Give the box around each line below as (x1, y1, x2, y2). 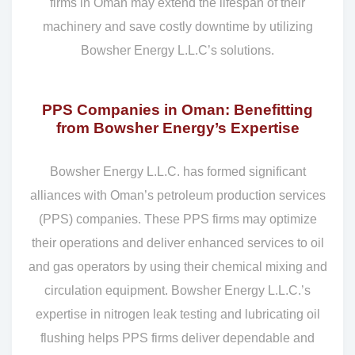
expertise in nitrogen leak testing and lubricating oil (35, 307, 320, 322)
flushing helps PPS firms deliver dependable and (40, 331, 315, 345)
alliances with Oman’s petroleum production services (29, 189, 326, 203)
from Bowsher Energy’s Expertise (55, 120, 300, 137)
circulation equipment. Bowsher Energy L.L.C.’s (44, 284, 311, 298)
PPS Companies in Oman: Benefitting (42, 101, 313, 119)
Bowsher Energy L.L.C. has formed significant (49, 165, 306, 179)
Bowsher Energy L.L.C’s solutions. (81, 44, 274, 58)
